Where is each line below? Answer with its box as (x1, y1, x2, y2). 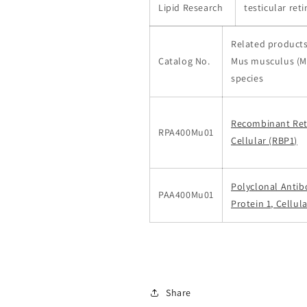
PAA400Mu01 (158, 188, 214, 201)
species (231, 72, 264, 84)
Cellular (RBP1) (231, 134, 297, 147)
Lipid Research (158, 1, 223, 14)
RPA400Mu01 (158, 126, 214, 138)
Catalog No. (158, 55, 210, 67)
